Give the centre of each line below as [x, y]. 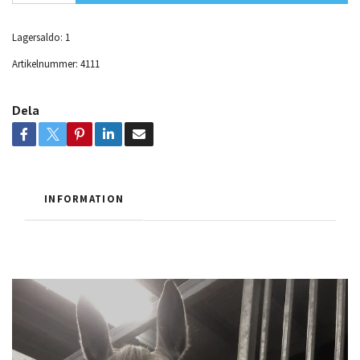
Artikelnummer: [45, 63]
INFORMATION [84, 198]
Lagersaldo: [37, 37]
